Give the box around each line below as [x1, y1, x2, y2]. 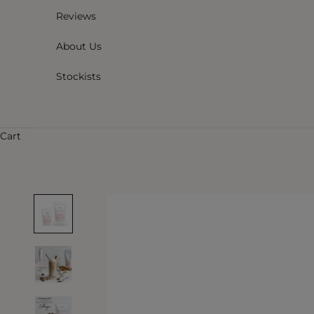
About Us [56, 40, 102, 53]
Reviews [56, 10, 96, 23]
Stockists [56, 70, 101, 83]
